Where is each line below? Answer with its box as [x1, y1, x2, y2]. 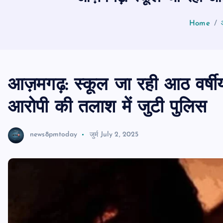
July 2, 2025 [100, 131, 139, 139]
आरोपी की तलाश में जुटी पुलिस [8, 99, 207, 117]
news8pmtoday [30, 131, 77, 139]
